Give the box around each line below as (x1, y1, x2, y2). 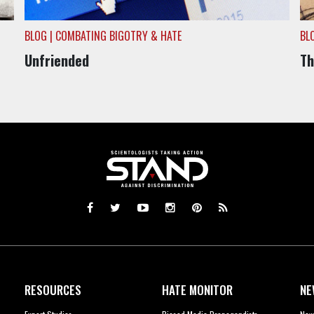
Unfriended (24, 50, 89, 71)
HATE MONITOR (162, 280, 233, 299)
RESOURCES (24, 280, 81, 299)
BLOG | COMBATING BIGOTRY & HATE (24, 27, 182, 45)
